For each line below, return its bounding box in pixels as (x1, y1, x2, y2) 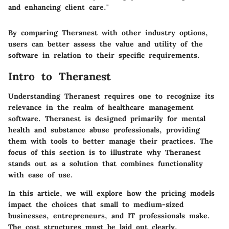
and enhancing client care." (8, 3, 109, 12)
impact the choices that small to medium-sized (8, 199, 184, 209)
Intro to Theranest (8, 70, 111, 84)
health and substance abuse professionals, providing (8, 125, 200, 134)
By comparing (8, 28, 62, 38)
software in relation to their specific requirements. (8, 51, 200, 60)
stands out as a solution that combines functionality (8, 158, 203, 168)
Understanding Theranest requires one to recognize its (8, 91, 214, 101)
